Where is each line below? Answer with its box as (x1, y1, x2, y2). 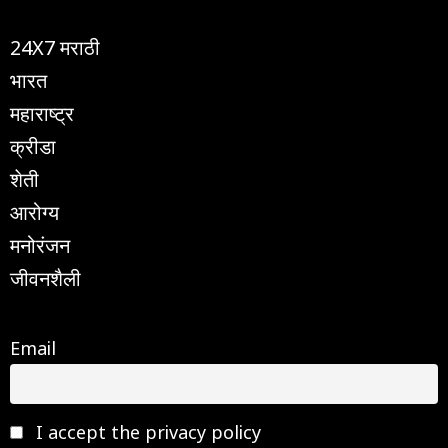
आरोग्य (10, 196, 59, 225)
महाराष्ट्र (10, 97, 74, 126)
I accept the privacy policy (31, 418, 262, 445)
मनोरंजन (10, 229, 70, 258)
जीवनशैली (10, 262, 81, 291)
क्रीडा (10, 130, 56, 159)
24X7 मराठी (10, 31, 100, 60)
